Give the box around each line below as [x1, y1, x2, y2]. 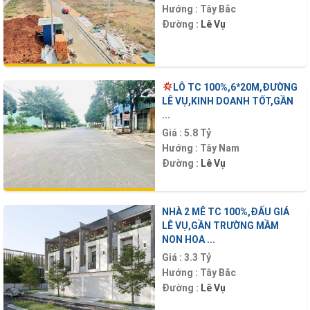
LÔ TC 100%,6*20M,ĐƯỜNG [172, 81, 298, 93]
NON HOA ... [162, 234, 215, 246]
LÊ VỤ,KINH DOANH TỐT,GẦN [162, 95, 293, 107]
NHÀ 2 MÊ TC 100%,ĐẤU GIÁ [162, 206, 289, 218]
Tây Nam [200, 142, 239, 154]
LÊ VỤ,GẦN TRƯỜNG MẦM [162, 220, 279, 232]
